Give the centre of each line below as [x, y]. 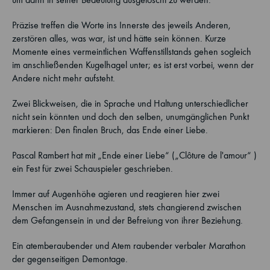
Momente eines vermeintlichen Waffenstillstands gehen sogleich [132, 52]
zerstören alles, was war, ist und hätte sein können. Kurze [119, 38]
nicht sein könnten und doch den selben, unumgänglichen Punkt [130, 117]
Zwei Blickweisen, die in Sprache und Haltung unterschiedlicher [130, 103]
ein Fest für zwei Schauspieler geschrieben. [93, 168]
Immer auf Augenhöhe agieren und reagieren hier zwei [116, 194]
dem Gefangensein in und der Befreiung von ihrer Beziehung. [127, 220]
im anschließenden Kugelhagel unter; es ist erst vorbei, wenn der [133, 65]
